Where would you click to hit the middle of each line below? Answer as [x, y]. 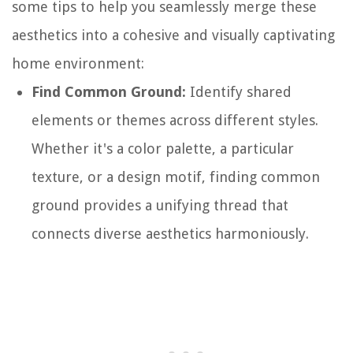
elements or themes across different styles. [175, 121]
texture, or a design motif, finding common [176, 177]
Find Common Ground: [109, 92]
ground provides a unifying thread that [160, 206]
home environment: [78, 64]
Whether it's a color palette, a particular [163, 149]
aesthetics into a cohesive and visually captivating [173, 35]
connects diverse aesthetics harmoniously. [170, 234]
